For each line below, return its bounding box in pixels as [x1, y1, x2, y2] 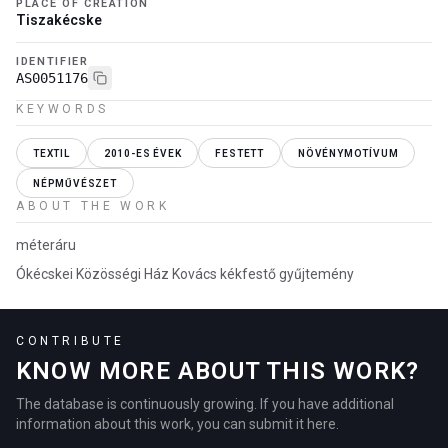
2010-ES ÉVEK [103, 147, 182, 159]
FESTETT [215, 147, 265, 159]
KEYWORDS [16, 102, 109, 116]
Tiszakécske [16, 12, 102, 28]
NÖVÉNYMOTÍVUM [298, 147, 399, 159]
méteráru [16, 237, 76, 253]
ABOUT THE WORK [16, 199, 170, 213]
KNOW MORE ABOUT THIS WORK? [16, 357, 420, 385]
